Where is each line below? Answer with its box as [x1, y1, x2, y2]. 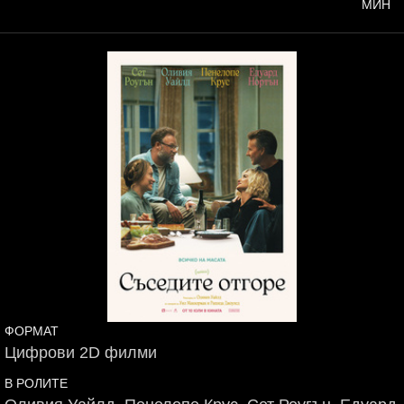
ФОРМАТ [5, 324, 59, 338]
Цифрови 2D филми [5, 344, 157, 362]
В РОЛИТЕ [5, 376, 68, 390]
